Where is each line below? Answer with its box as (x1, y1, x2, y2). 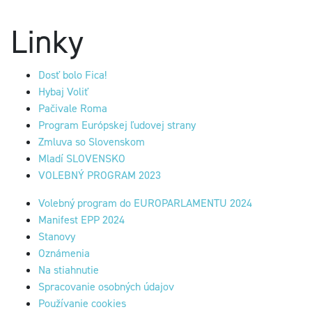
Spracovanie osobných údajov (38, 279, 174, 294)
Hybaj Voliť (38, 84, 88, 99)
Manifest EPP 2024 (38, 212, 125, 227)
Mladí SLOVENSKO (38, 151, 125, 166)
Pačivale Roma (38, 101, 107, 116)
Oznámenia (38, 246, 90, 260)
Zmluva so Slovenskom (38, 134, 145, 149)
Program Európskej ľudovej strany (38, 118, 196, 132)
